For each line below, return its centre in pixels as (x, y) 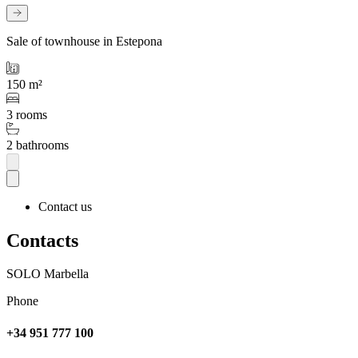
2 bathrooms (38, 145)
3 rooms (27, 115)
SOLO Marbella (48, 274)
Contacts (42, 240)
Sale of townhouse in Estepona (84, 42)
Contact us (65, 206)
